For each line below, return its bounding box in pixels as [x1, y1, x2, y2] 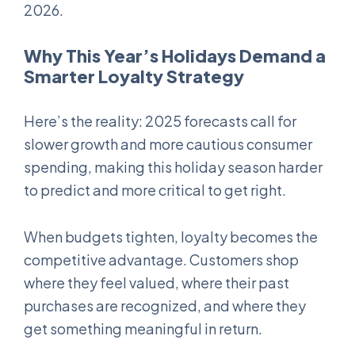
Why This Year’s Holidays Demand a [24, 44, 326, 67]
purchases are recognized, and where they [24, 296, 306, 315]
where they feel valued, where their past [24, 273, 289, 292]
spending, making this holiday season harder [24, 157, 323, 176]
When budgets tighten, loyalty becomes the [24, 227, 318, 246]
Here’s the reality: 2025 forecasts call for [24, 111, 296, 130]
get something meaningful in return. [24, 319, 262, 338]
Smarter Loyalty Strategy [24, 64, 244, 87]
